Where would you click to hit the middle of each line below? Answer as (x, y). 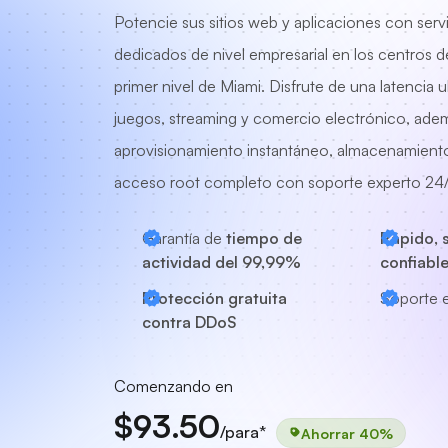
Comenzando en (173, 386)
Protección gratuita (214, 298)
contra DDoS (189, 322)
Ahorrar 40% (347, 432)
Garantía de (184, 238)
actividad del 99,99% (221, 262)
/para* (243, 432)
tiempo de (264, 238)
